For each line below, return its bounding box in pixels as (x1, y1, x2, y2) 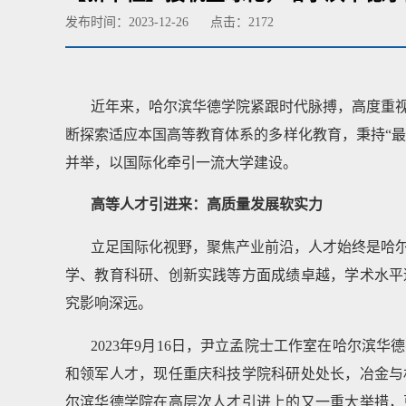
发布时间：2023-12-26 (65, 14, 188, 29)
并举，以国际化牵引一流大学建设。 (65, 154, 297, 170)
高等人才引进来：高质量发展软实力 (91, 197, 323, 213)
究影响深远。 (65, 295, 152, 311)
